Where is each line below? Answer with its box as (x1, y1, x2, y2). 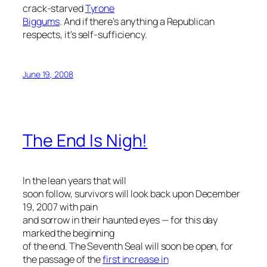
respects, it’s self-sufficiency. (23, 27, 147, 41)
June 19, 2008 (23, 68, 73, 80)
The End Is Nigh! (23, 129, 148, 153)
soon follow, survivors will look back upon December (23, 187, 240, 201)
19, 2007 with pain (23, 200, 98, 214)
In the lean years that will (23, 174, 127, 188)
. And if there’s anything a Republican (60, 14, 215, 28)
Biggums (23, 14, 60, 28)
